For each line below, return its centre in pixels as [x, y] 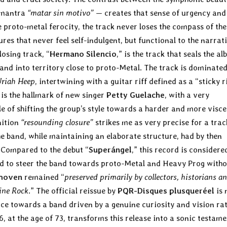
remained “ [43, 177]
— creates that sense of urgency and [160, 13]
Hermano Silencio [83, 54]
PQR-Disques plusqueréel [166, 191]
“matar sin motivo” [61, 13]
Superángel [110, 150]
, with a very [187, 95]
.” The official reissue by [73, 191]
